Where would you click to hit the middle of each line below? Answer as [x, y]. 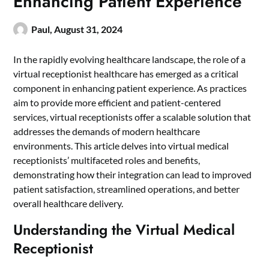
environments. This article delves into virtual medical [121, 145]
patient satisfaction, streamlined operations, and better [127, 189]
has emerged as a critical [188, 73]
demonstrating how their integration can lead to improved [133, 174]
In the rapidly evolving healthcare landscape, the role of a [130, 59]
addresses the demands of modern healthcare [107, 131]
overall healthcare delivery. [68, 203]
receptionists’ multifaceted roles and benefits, [107, 160]
